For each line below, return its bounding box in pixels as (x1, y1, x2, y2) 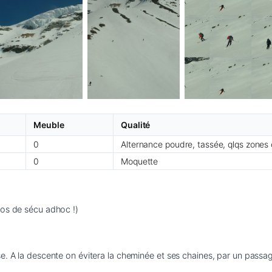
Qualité (121, 119, 151, 130)
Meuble (33, 119, 64, 130)
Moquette (121, 155, 158, 166)
